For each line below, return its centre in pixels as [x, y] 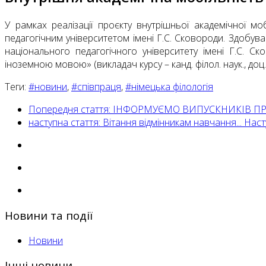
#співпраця [96, 87]
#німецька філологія [169, 87]
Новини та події [49, 215]
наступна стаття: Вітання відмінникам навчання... [136, 123]
